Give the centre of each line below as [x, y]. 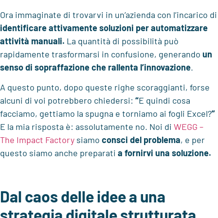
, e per [193, 139]
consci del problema [141, 139]
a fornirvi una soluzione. [164, 153]
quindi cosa [168, 100]
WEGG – [189, 126]
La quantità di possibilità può [122, 41]
